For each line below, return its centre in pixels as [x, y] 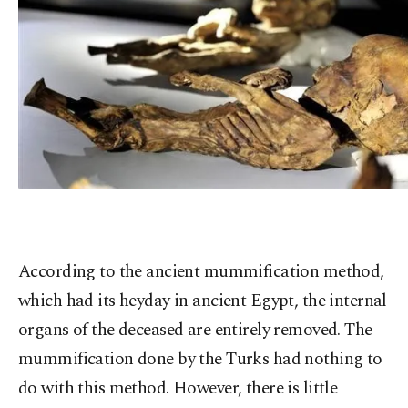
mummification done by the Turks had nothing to [200, 359]
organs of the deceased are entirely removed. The [195, 330]
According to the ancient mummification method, [201, 272]
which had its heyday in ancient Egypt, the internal [203, 301]
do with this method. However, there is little [178, 388]
